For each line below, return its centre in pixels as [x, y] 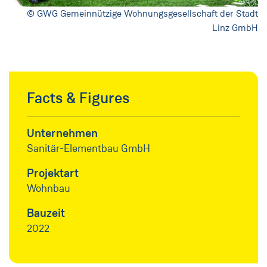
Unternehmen [62, 133]
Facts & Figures [78, 98]
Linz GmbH [235, 27]
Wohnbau [49, 188]
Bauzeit [46, 213]
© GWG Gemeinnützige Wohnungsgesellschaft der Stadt [142, 13]
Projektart [53, 173]
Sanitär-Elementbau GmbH [89, 148]
